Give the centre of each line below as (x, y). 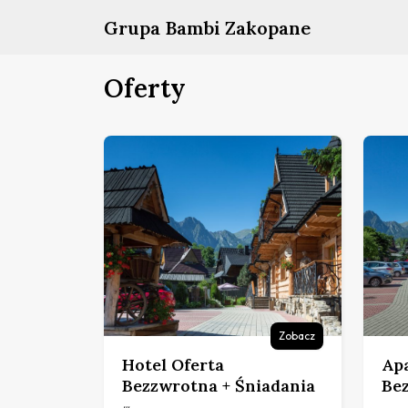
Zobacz (297, 335)
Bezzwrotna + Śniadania (219, 385)
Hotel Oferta (173, 364)
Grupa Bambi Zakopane (207, 27)
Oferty (145, 88)
